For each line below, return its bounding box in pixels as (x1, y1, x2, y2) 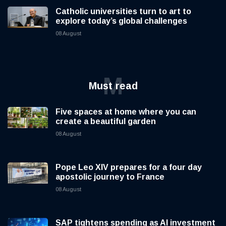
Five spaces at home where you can (55, 107, 196, 116)
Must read (88, 80, 138, 91)
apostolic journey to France (55, 172, 164, 181)
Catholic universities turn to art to (55, 7, 191, 16)
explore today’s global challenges (55, 16, 187, 25)
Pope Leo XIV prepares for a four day (55, 162, 202, 172)
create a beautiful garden (55, 117, 156, 126)
